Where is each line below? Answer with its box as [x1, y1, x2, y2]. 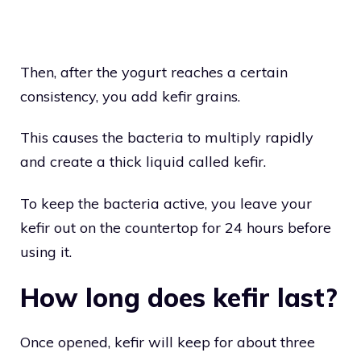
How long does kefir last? [20, 281, 338, 314]
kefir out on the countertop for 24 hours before [20, 218, 331, 237]
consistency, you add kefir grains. [20, 86, 240, 106]
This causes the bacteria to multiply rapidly [20, 128, 313, 147]
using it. [20, 242, 72, 261]
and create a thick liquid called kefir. [20, 152, 266, 172]
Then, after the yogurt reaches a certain [20, 62, 288, 81]
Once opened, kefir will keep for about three [20, 333, 315, 352]
